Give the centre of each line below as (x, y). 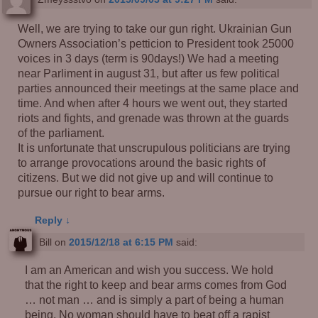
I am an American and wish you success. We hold (149, 270)
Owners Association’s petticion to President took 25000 (156, 43)
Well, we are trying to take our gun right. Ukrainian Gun (155, 28)
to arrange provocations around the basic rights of (142, 162)
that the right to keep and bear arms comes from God (156, 285)
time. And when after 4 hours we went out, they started (153, 103)
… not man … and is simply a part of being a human (155, 300)
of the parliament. (61, 132)
